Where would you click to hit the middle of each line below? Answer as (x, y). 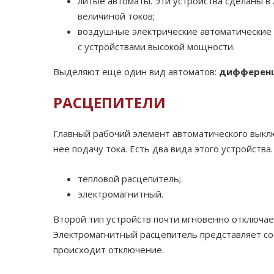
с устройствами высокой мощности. (156, 47)
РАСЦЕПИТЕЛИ (109, 103)
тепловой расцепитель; (129, 179)
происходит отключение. (109, 250)
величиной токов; (116, 16)
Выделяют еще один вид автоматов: (136, 72)
